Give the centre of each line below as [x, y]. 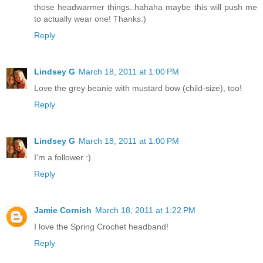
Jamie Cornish [63, 210]
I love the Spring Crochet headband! [101, 226]
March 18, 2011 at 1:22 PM [145, 210]
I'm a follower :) [63, 157]
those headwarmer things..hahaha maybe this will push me [146, 7]
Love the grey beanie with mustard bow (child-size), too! [138, 88]
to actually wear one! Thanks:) [90, 19]
